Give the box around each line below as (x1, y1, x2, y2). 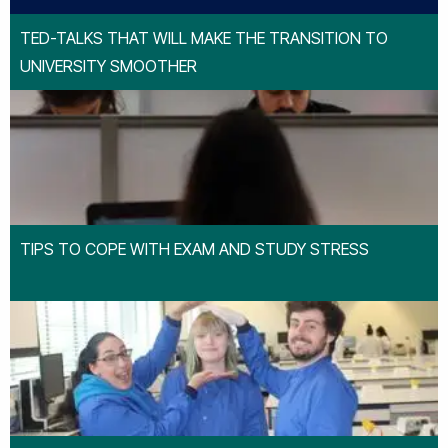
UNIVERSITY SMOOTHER (20, 56, 197, 76)
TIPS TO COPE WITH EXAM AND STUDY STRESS (20, 239, 369, 259)
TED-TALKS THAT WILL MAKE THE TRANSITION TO (20, 28, 388, 48)
